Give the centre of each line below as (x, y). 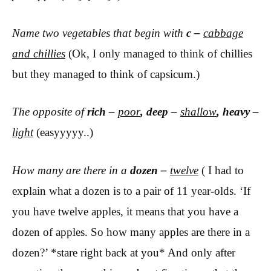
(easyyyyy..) (65, 132)
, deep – (160, 112)
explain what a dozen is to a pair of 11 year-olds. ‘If (131, 191)
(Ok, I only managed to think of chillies (160, 53)
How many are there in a (71, 170)
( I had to (223, 170)
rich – (103, 112)
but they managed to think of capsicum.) (106, 74)
